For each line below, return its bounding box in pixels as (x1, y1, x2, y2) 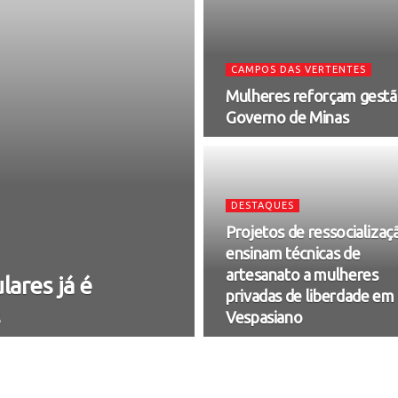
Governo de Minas (226, 108, 349, 126)
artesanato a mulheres (226, 266, 378, 283)
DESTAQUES (231, 200, 294, 211)
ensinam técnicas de (226, 244, 361, 262)
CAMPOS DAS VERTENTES (231, 64, 366, 75)
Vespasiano (226, 308, 303, 326)
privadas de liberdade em (226, 287, 394, 305)
